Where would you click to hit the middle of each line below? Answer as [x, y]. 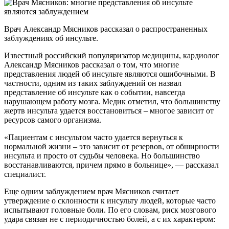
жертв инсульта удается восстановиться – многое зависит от [109, 110]
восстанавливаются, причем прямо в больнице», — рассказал [111, 165]
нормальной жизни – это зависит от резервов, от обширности [112, 146]
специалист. [25, 174]
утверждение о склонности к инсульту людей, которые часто [110, 200]
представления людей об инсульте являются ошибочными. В [110, 74]
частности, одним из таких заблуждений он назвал [93, 83]
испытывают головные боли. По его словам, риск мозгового [110, 210]
